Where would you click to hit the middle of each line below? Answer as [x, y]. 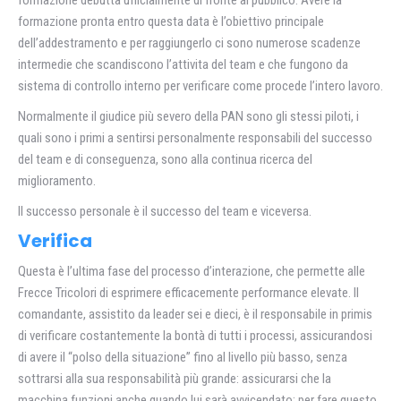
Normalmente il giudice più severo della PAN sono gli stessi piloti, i [188, 117]
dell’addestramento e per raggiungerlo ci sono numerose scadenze [189, 43]
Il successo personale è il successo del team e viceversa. [165, 212]
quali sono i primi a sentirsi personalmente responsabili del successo [195, 138]
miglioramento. [57, 181]
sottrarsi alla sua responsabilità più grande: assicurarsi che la [175, 379]
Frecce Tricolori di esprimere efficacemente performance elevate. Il [188, 293]
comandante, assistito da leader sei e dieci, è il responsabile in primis [195, 315]
